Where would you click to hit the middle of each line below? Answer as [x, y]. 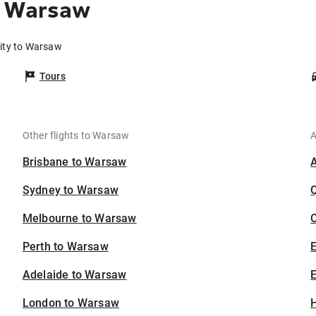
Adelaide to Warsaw [74, 275]
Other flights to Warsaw [76, 136]
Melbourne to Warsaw [79, 219]
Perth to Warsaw [65, 247]
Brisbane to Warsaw [74, 162]
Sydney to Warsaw [71, 190]
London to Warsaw [71, 303]
